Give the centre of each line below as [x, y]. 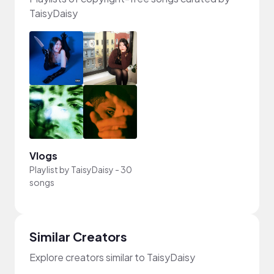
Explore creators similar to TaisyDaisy [112, 257]
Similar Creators [78, 236]
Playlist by [50, 169]
